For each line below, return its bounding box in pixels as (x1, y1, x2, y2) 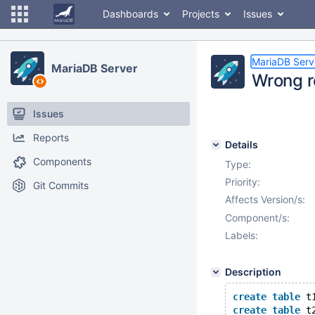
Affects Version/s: (225, 193, 305, 205)
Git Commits (33, 179, 89, 191)
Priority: (225, 176, 260, 188)
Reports (33, 131, 69, 143)
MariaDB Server (51, 61, 138, 75)
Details (225, 139, 258, 150)
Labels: (225, 229, 258, 241)
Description (225, 266, 281, 278)
